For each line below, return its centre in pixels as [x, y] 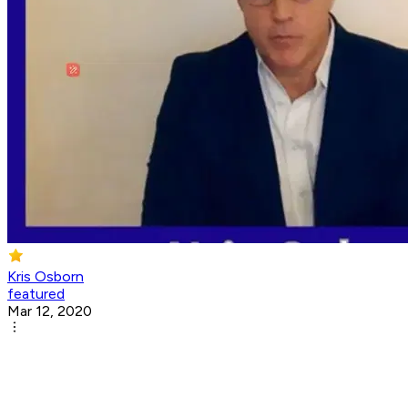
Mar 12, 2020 [50, 311]
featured [36, 294]
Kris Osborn [46, 277]
